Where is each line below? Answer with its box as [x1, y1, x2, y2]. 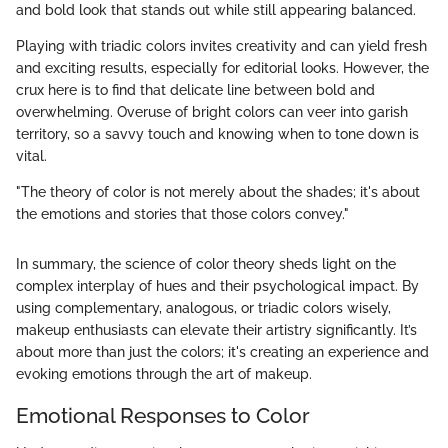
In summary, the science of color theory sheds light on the [16, 255, 396, 272]
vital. [16, 147, 47, 164]
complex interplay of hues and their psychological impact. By [16, 277, 419, 294]
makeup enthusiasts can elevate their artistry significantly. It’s [16, 321, 417, 338]
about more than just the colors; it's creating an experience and [16, 343, 429, 360]
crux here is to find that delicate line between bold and [16, 81, 375, 98]
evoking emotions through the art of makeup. [16, 365, 312, 382]
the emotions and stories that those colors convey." [16, 205, 349, 222]
